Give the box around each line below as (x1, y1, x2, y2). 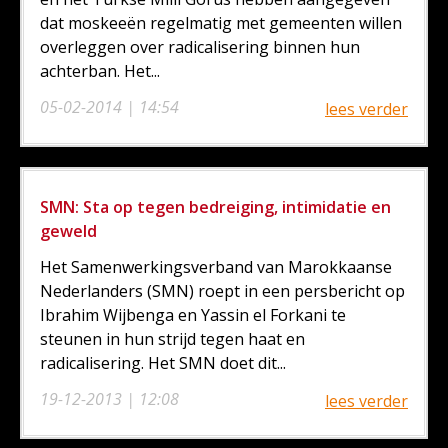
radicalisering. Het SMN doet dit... (40, 351, 286, 374)
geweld (40, 219, 97, 242)
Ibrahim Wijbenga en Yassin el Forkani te (40, 303, 346, 326)
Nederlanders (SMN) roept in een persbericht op (40, 279, 405, 302)
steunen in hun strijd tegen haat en (40, 327, 305, 350)
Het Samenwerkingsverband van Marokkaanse (40, 255, 392, 278)
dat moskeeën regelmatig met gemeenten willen (40, 11, 402, 34)
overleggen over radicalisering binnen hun (40, 35, 360, 58)
